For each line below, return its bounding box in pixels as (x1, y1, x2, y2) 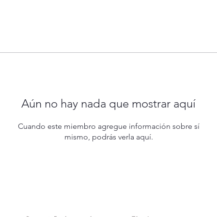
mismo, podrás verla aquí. (64, 132, 153, 141)
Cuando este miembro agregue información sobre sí (17, 121, 200, 131)
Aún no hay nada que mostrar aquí (21, 96, 196, 110)
